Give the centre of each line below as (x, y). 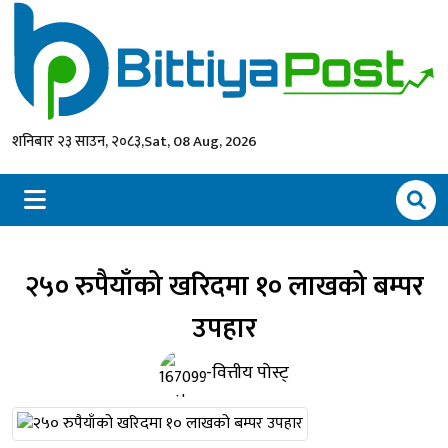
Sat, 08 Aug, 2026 (200, 141)
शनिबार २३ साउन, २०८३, (78, 141)
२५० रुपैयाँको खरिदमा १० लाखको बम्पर (224, 286)
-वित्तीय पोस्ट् (247, 372)
